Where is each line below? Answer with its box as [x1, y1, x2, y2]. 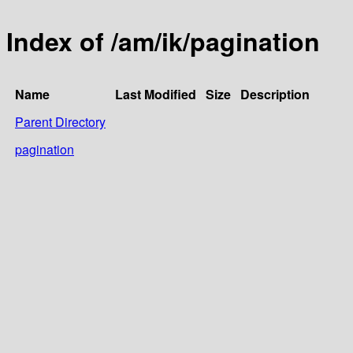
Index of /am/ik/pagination [6, 23, 320, 60]
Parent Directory [15, 112, 106, 131]
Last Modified [115, 84, 196, 103]
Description [240, 84, 310, 103]
